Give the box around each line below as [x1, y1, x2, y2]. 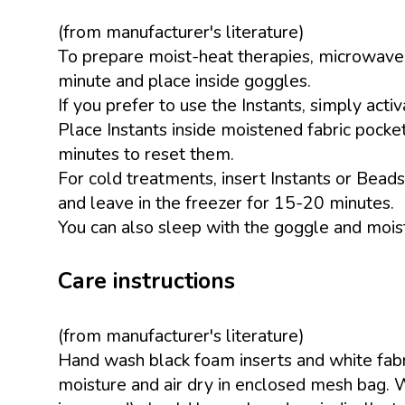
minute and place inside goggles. [58, 68, 316, 93]
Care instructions [58, 265, 235, 297]
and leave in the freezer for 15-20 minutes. [58, 190, 394, 215]
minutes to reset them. [58, 141, 234, 166]
